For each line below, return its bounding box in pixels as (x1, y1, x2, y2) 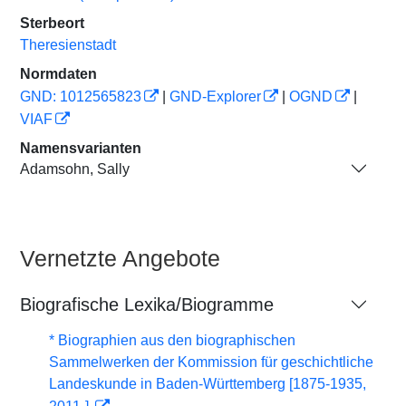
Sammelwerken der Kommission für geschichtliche (49, 354, 373, 370)
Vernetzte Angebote (20, 246, 220, 271)
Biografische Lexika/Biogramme (20, 295, 274, 314)
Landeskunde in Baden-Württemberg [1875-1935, (49, 376, 366, 391)
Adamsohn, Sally (20, 160, 130, 177)
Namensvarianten (20, 140, 141, 156)
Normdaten (20, 66, 97, 82)
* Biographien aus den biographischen (49, 333, 295, 348)
